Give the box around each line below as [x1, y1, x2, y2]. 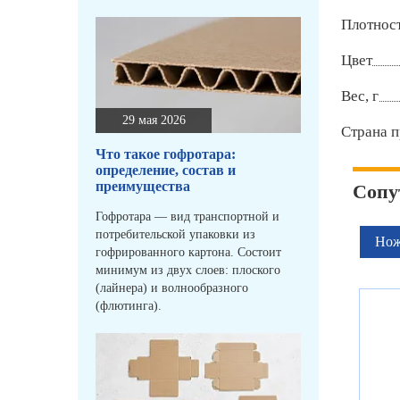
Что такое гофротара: [96, 146, 236, 162]
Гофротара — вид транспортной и [96, 210, 279, 224]
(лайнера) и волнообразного [96, 281, 248, 296]
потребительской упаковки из [96, 228, 255, 242]
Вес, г [341, 87, 379, 105]
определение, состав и [96, 162, 236, 179]
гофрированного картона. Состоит [96, 246, 281, 260]
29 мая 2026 [121, 113, 186, 128]
